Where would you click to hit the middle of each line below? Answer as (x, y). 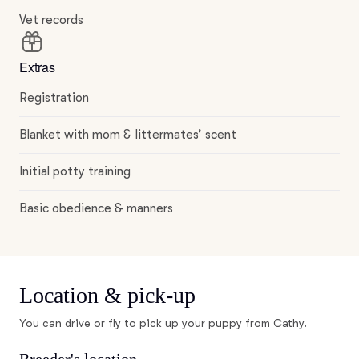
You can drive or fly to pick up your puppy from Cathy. (163, 323)
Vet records (51, 20)
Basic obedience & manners (96, 208)
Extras (37, 67)
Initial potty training (75, 171)
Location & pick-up (107, 295)
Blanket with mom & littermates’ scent (128, 135)
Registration (54, 98)
